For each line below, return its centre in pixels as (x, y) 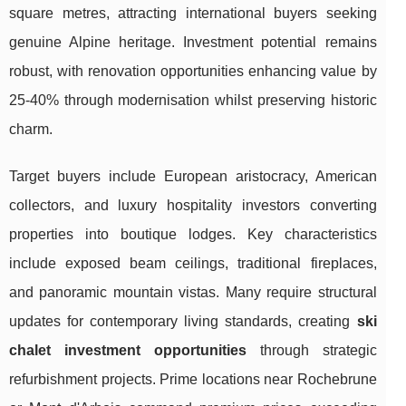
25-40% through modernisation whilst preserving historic (193, 100)
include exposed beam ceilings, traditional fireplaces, (193, 263)
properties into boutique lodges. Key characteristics (193, 234)
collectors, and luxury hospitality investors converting (193, 205)
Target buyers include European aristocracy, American (193, 176)
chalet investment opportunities (128, 350)
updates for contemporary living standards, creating (183, 321)
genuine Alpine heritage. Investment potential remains (193, 42)
